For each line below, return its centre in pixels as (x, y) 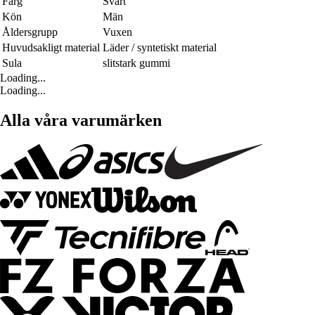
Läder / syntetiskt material (160, 48)
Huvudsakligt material (51, 48)
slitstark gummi (136, 63)
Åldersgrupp (30, 32)
